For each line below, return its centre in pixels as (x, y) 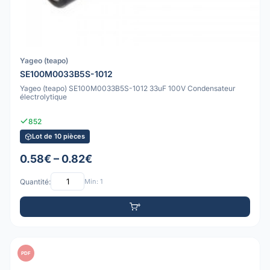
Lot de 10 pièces (58, 137)
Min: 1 (93, 181)
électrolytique (43, 97)
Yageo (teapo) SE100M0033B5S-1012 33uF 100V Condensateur (128, 89)
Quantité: (35, 181)
